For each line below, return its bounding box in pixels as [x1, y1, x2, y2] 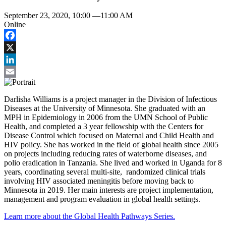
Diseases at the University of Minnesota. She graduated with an [4, 104, 205, 113]
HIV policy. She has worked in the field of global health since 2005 [4, 140, 218, 149]
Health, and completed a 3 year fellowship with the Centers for [4, 122, 203, 131]
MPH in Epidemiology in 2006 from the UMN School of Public [4, 113, 208, 122]
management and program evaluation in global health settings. [4, 195, 200, 204]
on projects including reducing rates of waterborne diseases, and [4, 149, 207, 158]
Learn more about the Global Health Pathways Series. [4, 212, 175, 221]
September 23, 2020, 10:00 [4, 11, 90, 20]
